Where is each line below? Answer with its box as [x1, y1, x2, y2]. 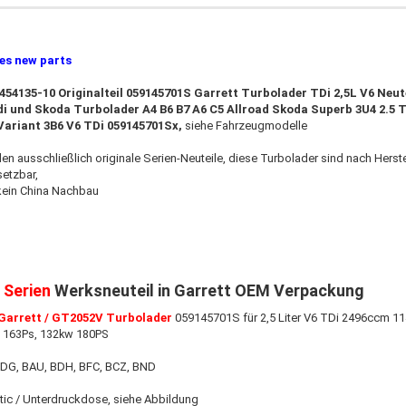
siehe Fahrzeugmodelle [184, 119, 307, 132]
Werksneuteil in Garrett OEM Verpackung [53, 281, 364, 300]
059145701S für [174, 311, 257, 324]
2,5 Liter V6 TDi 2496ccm [259, 311, 392, 324]
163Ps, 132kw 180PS [2, 327, 108, 341]
